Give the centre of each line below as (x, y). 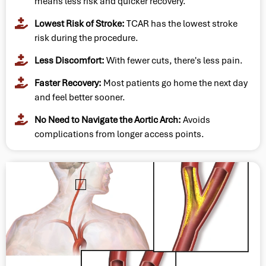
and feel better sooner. (80, 97)
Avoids (195, 120)
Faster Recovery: (68, 83)
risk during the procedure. (86, 38)
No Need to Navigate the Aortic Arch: (107, 120)
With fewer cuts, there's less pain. (173, 60)
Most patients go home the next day (174, 83)
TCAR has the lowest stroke (181, 23)
